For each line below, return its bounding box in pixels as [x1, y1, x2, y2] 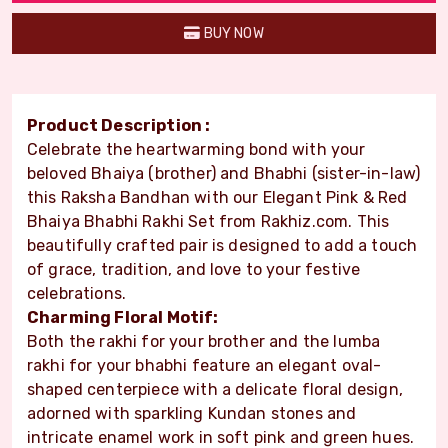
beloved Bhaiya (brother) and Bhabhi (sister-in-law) [27, 163, 421, 183]
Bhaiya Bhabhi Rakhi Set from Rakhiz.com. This [27, 211, 390, 231]
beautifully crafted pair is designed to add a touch [27, 235, 418, 255]
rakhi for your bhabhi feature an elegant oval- [27, 355, 382, 375]
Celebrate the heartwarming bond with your [27, 139, 366, 159]
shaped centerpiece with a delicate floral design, [27, 379, 403, 399]
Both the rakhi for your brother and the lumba [27, 331, 381, 351]
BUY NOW [200, 24, 264, 42]
